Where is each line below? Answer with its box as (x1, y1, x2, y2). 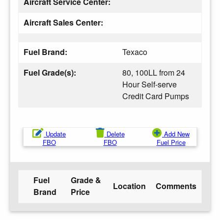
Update (46, 129, 66, 138)
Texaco (122, 46, 147, 57)
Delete (106, 129, 125, 138)
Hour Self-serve (122, 78, 177, 90)
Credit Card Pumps (122, 90, 189, 102)
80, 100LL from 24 (122, 66, 185, 78)
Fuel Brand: (24, 46, 69, 57)
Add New (164, 129, 190, 138)
